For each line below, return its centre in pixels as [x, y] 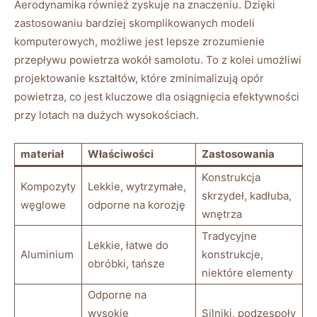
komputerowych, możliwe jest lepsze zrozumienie [139, 42]
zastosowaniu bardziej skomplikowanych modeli [134, 23]
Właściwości [121, 154]
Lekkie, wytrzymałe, [137, 187]
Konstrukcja [231, 178]
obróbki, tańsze [126, 264]
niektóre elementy [247, 273]
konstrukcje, [232, 255]
